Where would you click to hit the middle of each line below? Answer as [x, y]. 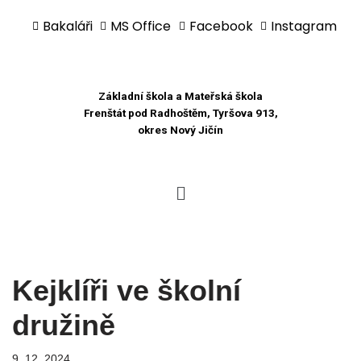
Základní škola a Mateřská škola [180, 96]
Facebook [221, 26]
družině [64, 326]
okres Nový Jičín [180, 130]
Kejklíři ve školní [127, 291]
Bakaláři [67, 26]
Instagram [304, 26]
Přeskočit [37, 43]
